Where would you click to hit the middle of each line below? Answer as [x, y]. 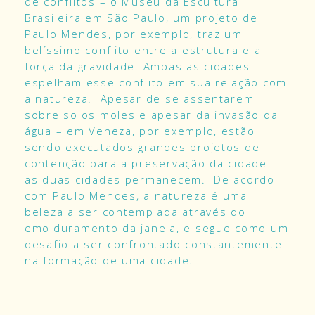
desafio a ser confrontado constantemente [154, 244]
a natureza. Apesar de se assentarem [140, 98]
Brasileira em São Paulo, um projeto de [141, 17]
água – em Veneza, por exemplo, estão [140, 130]
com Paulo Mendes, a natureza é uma [136, 195]
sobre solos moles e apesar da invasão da [152, 114]
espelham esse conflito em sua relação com [156, 82]
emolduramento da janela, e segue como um [157, 227]
